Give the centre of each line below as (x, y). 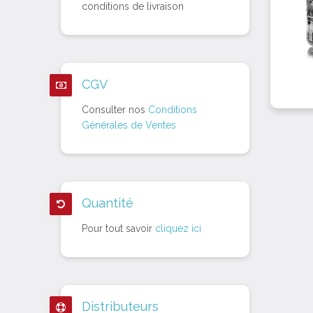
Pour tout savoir (118, 228)
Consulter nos (115, 110)
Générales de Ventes (129, 125)
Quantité (108, 203)
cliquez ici (178, 228)
